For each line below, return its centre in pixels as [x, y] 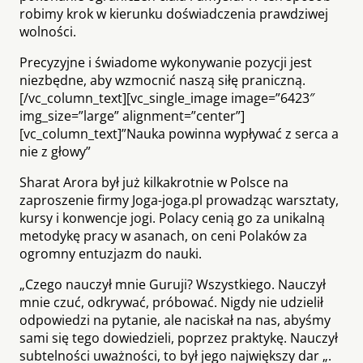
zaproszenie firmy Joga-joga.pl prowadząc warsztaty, [179, 200]
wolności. [48, 31]
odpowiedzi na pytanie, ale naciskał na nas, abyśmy [175, 320]
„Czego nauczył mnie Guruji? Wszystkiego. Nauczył [173, 284]
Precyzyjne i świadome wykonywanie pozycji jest [166, 62]
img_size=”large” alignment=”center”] [132, 115]
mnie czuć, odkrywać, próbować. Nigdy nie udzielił [171, 302]
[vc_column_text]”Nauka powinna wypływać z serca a [179, 133]
